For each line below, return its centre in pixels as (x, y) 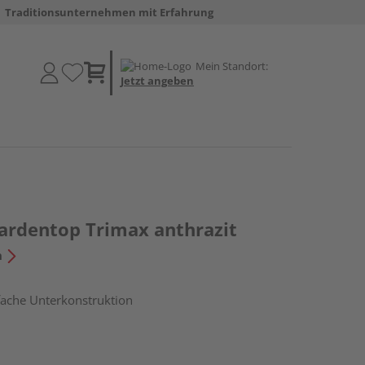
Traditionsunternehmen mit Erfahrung (109, 12)
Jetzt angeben (157, 80)
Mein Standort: (232, 66)
